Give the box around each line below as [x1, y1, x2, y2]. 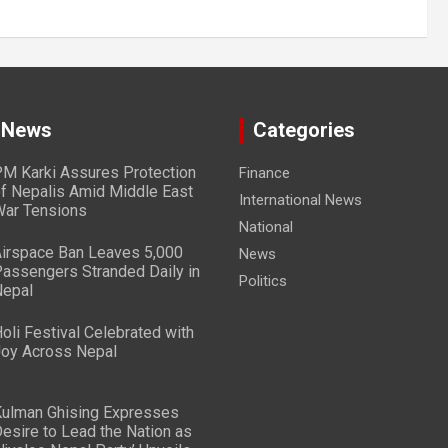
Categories [253, 118, 355, 142]
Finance [239, 164, 290, 182]
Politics [239, 272, 287, 290]
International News [239, 191, 362, 209]
